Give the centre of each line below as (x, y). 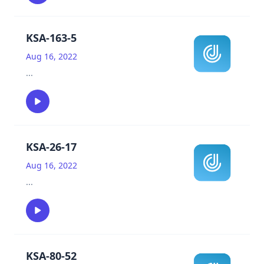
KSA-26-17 (51, 147)
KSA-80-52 (51, 256)
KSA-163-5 (51, 38)
